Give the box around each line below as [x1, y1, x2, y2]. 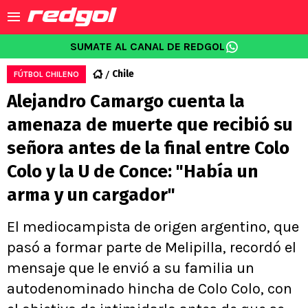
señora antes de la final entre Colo [7, 137, 289, 159]
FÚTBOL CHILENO [14, 69, 79, 79]
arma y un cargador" [7, 184, 175, 206]
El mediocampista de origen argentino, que [7, 218, 299, 236]
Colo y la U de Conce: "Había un [7, 161, 258, 182]
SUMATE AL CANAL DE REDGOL [69, 40, 225, 53]
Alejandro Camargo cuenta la [7, 91, 245, 112]
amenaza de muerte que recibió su [7, 114, 293, 135]
